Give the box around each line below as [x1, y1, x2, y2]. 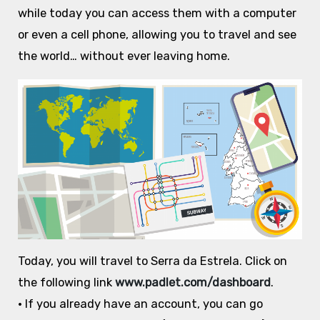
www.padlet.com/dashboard [114, 276, 271, 290]
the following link [17, 276, 112, 290]
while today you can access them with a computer [17, 6, 296, 21]
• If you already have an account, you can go [17, 297, 263, 311]
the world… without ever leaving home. [17, 49, 230, 64]
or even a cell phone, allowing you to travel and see [17, 28, 296, 42]
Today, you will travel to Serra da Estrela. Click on [17, 254, 287, 269]
